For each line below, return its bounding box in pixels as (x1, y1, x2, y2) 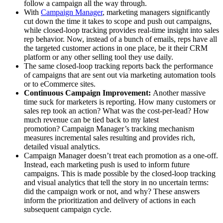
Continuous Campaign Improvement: (24, 89, 151, 98)
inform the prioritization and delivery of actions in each (24, 196, 196, 205)
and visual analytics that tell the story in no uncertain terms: (24, 178, 209, 187)
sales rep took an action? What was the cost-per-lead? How (24, 107, 209, 115)
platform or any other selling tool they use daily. (24, 53, 175, 62)
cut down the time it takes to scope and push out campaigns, (24, 17, 212, 26)
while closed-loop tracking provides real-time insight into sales (24, 26, 219, 35)
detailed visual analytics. (24, 142, 102, 151)
